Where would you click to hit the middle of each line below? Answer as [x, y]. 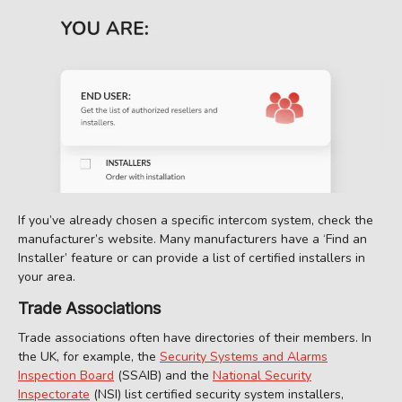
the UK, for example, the [89, 357]
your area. [47, 276]
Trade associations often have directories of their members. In [195, 338]
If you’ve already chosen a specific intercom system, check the [196, 220]
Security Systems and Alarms [244, 357]
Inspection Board [66, 376]
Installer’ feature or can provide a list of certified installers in [192, 258]
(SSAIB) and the [163, 376]
